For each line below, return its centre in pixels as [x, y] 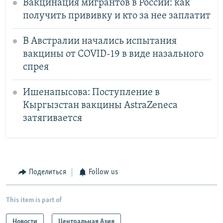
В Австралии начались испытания [100, 41]
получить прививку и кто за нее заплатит [116, 16]
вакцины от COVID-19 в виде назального [113, 54]
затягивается [52, 118]
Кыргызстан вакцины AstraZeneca [100, 105]
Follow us [103, 172]
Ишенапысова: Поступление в [91, 92]
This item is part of [34, 200]
